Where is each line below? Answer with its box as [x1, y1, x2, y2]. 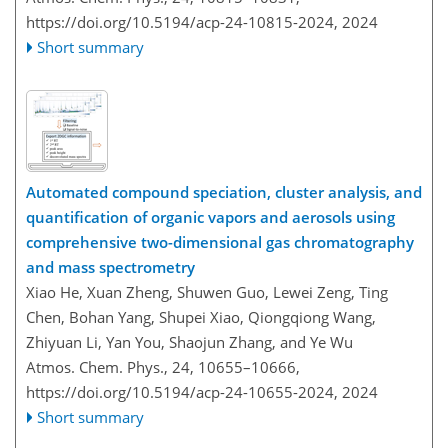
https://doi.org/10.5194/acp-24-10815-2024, [26, 12, 338, 33]
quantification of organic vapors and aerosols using [26, 206, 395, 227]
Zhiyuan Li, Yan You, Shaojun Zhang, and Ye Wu [26, 331, 353, 352]
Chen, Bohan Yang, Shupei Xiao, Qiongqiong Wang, [26, 306, 376, 327]
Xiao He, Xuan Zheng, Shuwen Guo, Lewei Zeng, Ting [26, 281, 388, 302]
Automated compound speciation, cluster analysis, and [26, 181, 422, 202]
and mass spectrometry [26, 256, 195, 277]
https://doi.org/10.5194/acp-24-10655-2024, [26, 381, 338, 402]
